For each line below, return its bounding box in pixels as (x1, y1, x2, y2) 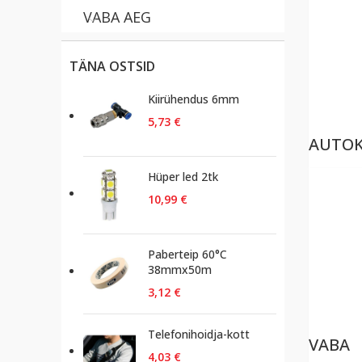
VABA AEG (83, 7, 151, 27)
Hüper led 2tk (148, 169, 218, 184)
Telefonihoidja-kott (148, 326, 250, 342)
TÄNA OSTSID (69, 57, 155, 75)
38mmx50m (148, 262, 212, 277)
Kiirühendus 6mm (148, 91, 239, 107)
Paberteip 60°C (148, 246, 227, 262)
